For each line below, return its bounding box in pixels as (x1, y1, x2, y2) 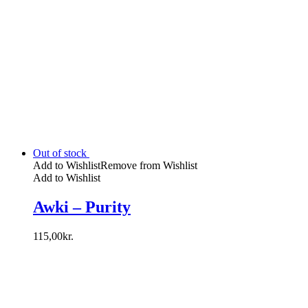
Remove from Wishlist (100, 159, 197, 171)
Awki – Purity (33, 197, 131, 216)
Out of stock (33, 147, 87, 159)
